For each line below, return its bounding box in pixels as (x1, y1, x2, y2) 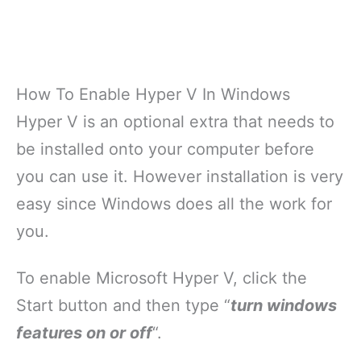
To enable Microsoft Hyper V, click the (16, 268, 307, 288)
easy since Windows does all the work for (16, 194, 332, 214)
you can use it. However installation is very (16, 167, 343, 186)
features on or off (16, 323, 152, 342)
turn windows (230, 296, 337, 315)
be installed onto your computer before (16, 139, 314, 159)
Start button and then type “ (16, 296, 230, 315)
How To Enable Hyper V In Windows (16, 85, 290, 104)
